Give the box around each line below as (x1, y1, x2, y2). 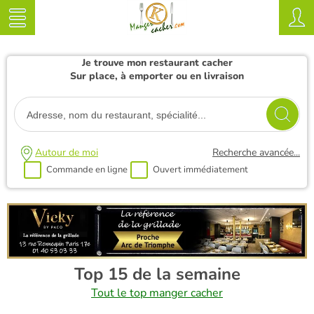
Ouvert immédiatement (153, 163, 248, 176)
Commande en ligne (46, 163, 128, 176)
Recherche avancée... (212, 146, 300, 159)
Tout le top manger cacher (91, 285, 223, 301)
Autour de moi (35, 146, 98, 159)
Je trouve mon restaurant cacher (81, 56, 233, 69)
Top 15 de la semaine (74, 262, 240, 285)
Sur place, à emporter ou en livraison (70, 69, 244, 83)
